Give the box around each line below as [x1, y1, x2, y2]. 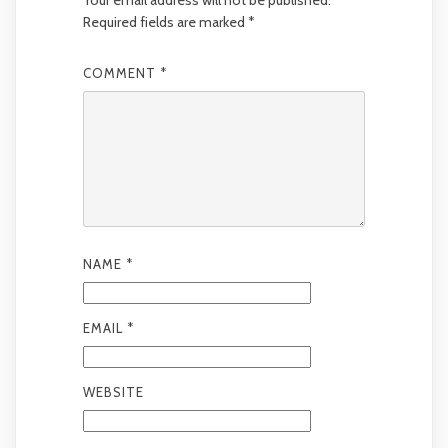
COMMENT [82, 64, 160, 81]
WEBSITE [82, 383, 144, 400]
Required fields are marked [82, 12, 248, 31]
